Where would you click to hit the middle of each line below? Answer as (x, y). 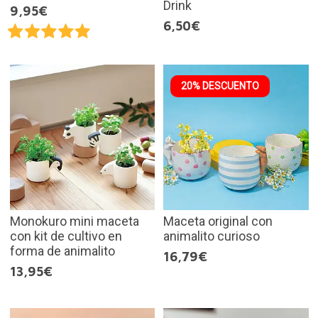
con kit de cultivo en (66, 236)
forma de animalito (62, 251)
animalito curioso (212, 236)
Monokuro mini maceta (74, 221)
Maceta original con (218, 221)
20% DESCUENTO (220, 86)
